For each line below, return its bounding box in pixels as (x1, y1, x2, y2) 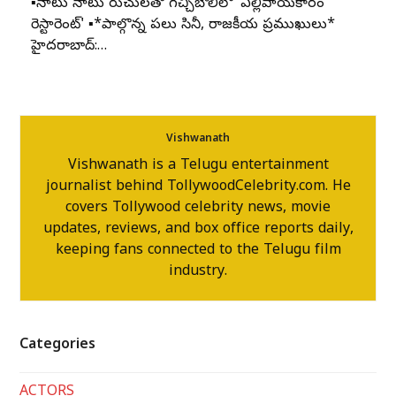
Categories (19, 335, 96, 355)
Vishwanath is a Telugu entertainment (67, 156, 329, 176)
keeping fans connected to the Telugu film (55, 240, 341, 261)
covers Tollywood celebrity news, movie (65, 198, 331, 218)
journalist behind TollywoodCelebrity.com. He (45, 177, 351, 197)
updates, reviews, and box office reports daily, (42, 219, 354, 240)
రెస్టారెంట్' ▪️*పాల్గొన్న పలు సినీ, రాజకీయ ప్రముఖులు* (30, 15, 335, 35)
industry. (169, 262, 227, 282)
